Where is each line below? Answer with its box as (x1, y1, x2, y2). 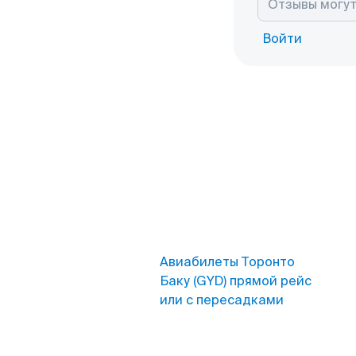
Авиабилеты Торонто (160, 253, 295, 270)
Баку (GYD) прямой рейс (160, 273, 311, 289)
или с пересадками (160, 292, 284, 308)
